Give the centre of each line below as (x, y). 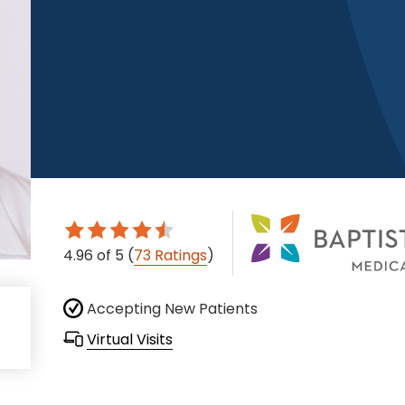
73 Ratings (170, 256)
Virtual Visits (130, 340)
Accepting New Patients (170, 309)
